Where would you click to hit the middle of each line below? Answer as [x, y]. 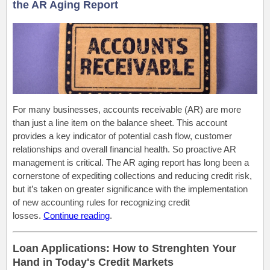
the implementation [211, 189]
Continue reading [77, 216]
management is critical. [58, 163]
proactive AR [210, 149]
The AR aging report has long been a [176, 163]
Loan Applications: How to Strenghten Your [124, 249]
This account [202, 123]
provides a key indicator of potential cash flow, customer [122, 136]
